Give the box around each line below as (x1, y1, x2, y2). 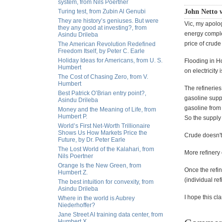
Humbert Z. (58, 169, 88, 176)
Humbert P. (58, 113, 87, 120)
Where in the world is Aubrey (58, 195, 135, 202)
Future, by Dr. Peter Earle (58, 136, 125, 143)
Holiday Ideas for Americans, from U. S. (58, 57, 163, 64)
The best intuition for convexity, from (58, 178, 154, 185)
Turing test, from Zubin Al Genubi (58, 8, 146, 15)
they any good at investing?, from (58, 24, 147, 31)
